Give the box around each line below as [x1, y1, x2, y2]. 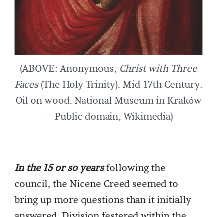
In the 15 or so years [15, 161, 104, 174]
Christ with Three [119, 62, 197, 75]
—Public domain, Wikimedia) [44, 110, 173, 123]
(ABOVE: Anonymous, [20, 62, 119, 75]
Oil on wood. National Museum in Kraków [15, 94, 201, 107]
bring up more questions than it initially [15, 193, 191, 206]
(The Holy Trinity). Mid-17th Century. [38, 78, 202, 91]
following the [104, 161, 166, 174]
